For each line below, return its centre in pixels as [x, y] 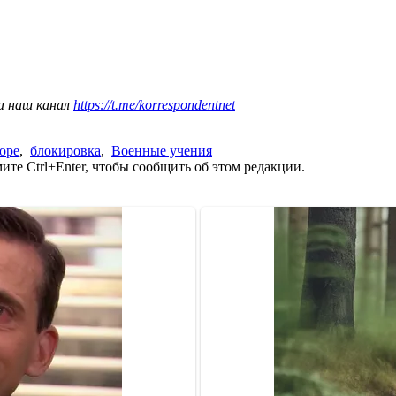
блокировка [65, 150]
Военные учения [162, 150]
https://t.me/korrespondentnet [154, 104]
